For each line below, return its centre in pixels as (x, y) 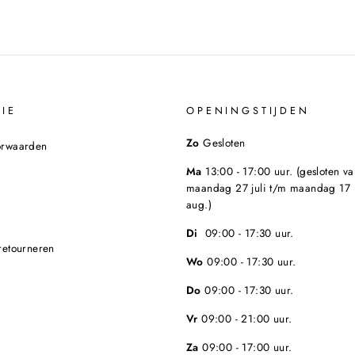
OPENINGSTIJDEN (248, 110)
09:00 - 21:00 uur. (245, 318)
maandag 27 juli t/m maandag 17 (268, 187)
